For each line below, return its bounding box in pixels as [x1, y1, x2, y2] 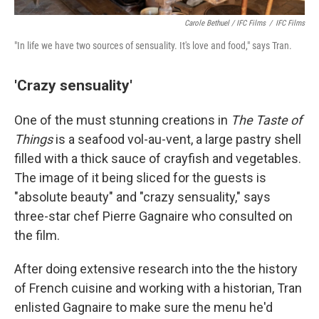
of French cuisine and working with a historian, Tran [14, 281, 302, 296]
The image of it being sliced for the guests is [14, 170, 266, 186]
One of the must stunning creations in [14, 113, 231, 128]
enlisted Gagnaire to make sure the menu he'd [14, 300, 273, 315]
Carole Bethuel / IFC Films [184, 19, 266, 28]
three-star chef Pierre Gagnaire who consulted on [14, 209, 293, 224]
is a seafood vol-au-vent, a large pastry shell [53, 132, 301, 147]
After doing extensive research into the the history [14, 261, 298, 277]
